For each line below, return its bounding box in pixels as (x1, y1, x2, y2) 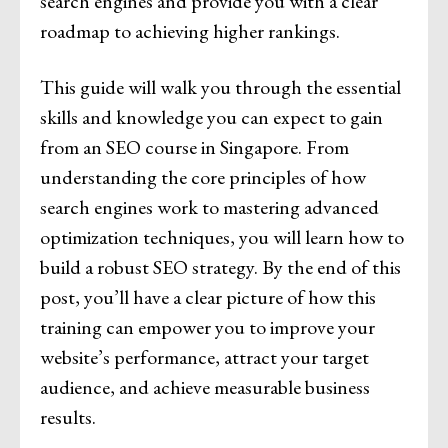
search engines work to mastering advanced (40, 194, 379, 221)
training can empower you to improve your (40, 314, 375, 341)
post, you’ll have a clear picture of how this (40, 284, 376, 311)
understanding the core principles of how (40, 164, 366, 191)
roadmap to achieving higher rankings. (40, 18, 340, 45)
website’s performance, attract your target (40, 344, 369, 371)
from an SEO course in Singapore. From (40, 134, 349, 161)
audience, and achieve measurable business (40, 374, 370, 401)
